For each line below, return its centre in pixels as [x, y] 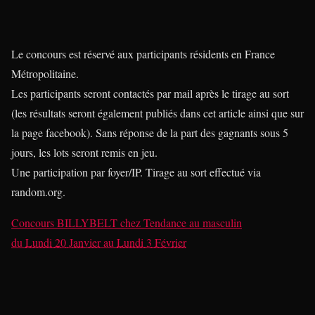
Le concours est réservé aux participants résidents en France [143, 54]
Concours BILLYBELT [64, 223]
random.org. [38, 192]
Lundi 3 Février [152, 243]
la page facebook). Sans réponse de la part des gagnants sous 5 [150, 133]
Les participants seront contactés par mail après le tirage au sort [150, 94]
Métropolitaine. [45, 74]
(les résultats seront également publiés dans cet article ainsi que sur [157, 113]
